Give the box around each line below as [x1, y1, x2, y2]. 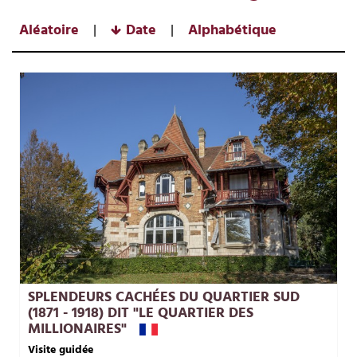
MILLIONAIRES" [28, 318, 127, 342]
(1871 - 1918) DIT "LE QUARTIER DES [28, 302, 253, 326]
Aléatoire [19, 18, 79, 42]
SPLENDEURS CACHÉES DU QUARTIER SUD [28, 286, 300, 310]
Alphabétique [187, 18, 277, 42]
